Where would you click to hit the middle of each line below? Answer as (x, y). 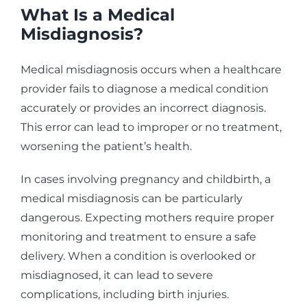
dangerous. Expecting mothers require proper (147, 218)
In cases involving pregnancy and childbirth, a (146, 180)
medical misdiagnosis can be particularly (132, 199)
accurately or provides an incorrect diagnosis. (143, 108)
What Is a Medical (98, 15)
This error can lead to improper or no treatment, (151, 127)
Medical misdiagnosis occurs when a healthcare (151, 70)
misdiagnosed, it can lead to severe (117, 275)
